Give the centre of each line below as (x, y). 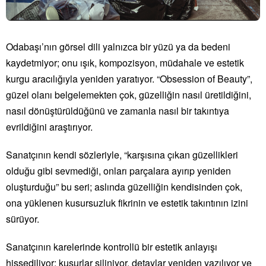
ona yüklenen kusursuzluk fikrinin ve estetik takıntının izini (127, 203)
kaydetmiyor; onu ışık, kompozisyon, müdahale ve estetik (125, 63)
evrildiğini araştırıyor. (49, 127)
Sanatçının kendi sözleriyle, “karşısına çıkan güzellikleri (122, 155)
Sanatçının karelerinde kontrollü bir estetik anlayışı (112, 247)
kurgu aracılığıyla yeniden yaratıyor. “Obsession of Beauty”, (129, 79)
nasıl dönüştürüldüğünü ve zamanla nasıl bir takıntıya (118, 111)
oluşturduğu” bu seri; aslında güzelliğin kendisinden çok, (124, 187)
